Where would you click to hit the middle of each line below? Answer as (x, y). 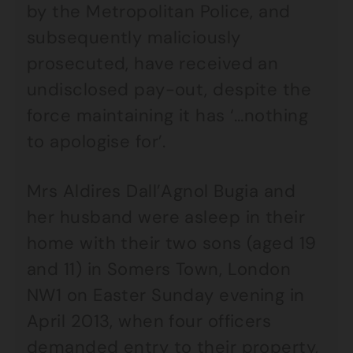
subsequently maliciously (134, 37)
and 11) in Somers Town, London (159, 269)
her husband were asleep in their (166, 217)
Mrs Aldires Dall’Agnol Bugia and (162, 191)
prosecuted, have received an (153, 63)
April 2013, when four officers (149, 321)
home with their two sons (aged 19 (172, 243)
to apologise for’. (97, 141)
